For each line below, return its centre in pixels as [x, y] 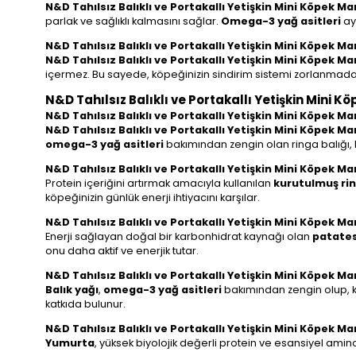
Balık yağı [72, 289]
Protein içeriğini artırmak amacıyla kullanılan [159, 184]
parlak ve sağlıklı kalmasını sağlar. [133, 21]
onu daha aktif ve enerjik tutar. [122, 250]
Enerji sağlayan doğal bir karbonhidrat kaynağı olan [179, 236]
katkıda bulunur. [85, 304]
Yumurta [70, 342]
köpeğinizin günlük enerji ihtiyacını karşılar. [153, 198]
